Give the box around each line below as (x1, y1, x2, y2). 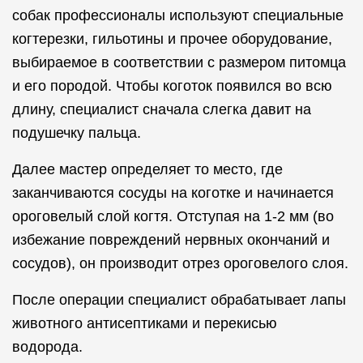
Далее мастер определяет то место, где (12, 161, 283, 177)
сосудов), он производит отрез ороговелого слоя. (12, 255, 348, 271)
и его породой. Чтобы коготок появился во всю (12, 78, 332, 94)
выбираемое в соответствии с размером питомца (12, 54, 346, 70)
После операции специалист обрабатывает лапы (12, 292, 346, 308)
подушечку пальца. (12, 125, 141, 141)
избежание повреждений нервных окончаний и (12, 232, 330, 248)
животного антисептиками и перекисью (12, 315, 277, 331)
